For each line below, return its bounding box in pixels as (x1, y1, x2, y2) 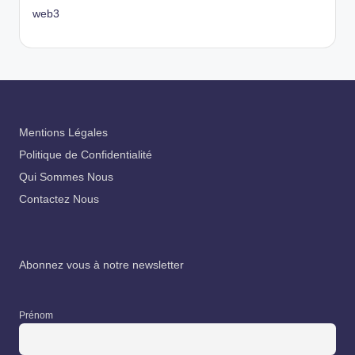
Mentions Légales (19, 126, 108, 139)
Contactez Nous (19, 193, 99, 205)
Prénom (19, 310, 53, 322)
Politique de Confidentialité (19, 148, 152, 161)
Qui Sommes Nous (19, 170, 113, 183)
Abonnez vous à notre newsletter (19, 258, 184, 271)
